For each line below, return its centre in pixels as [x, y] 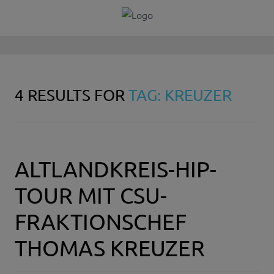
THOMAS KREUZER [110, 248]
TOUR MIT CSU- [91, 195]
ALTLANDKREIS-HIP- [116, 169]
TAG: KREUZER [180, 95]
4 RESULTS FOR [72, 95]
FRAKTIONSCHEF [101, 221]
